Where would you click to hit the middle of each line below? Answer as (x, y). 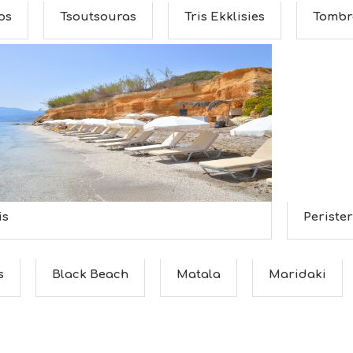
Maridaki (297, 275)
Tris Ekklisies (225, 17)
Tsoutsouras (98, 17)
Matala (199, 275)
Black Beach (90, 275)
